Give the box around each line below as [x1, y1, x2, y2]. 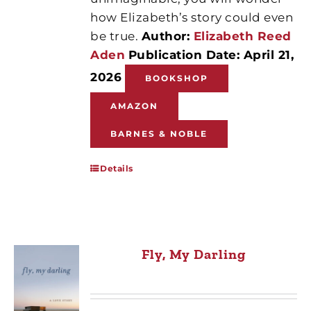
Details [100, 162, 133, 174]
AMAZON [110, 100, 159, 111]
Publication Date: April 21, [128, 47, 294, 62]
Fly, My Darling [142, 245, 246, 262]
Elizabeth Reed [193, 28, 292, 43]
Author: [141, 28, 194, 43]
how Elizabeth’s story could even [90, 10, 294, 24]
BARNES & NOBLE [110, 128, 208, 139]
